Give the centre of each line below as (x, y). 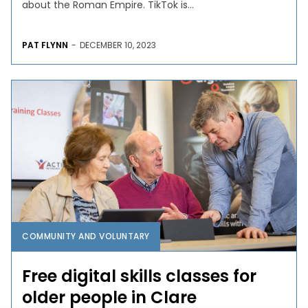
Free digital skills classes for (140, 276)
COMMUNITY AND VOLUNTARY (86, 236)
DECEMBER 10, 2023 (118, 45)
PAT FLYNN (45, 45)
